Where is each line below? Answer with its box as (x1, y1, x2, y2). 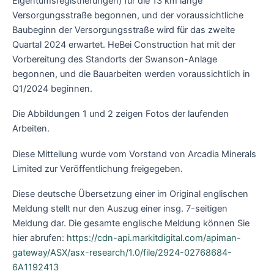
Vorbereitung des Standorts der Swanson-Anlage (12, 53, 217, 65)
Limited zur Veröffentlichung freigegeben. (12, 163, 183, 174)
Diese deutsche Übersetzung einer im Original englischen (12, 188, 248, 200)
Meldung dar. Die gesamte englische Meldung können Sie (12, 218, 250, 229)
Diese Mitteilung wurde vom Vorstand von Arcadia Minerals (12, 148, 256, 160)
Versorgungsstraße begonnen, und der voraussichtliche (12, 9, 243, 21)
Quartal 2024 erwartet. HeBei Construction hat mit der (12, 39, 235, 50)
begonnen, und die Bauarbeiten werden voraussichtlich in (12, 68, 250, 80)
